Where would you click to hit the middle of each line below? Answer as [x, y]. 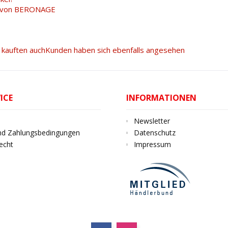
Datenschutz [155, 133]
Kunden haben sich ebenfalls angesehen [115, 50]
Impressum [152, 144]
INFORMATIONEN [161, 98]
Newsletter [152, 121]
